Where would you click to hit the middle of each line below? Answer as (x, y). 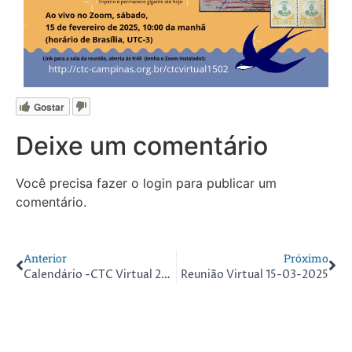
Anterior (45, 258)
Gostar (49, 107)
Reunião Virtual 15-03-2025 (255, 275)
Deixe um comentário (142, 145)
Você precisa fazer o (79, 183)
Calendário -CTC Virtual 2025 (166, 275)
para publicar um (224, 183)
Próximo (306, 258)
